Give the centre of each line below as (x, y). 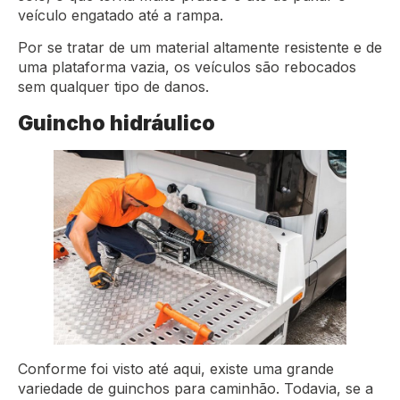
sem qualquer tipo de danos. (116, 87)
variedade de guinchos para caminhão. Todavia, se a (196, 388)
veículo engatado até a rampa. (123, 15)
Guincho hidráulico (117, 122)
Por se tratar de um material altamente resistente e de (200, 48)
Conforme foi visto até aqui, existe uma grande (176, 368)
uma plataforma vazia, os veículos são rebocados (187, 67)
